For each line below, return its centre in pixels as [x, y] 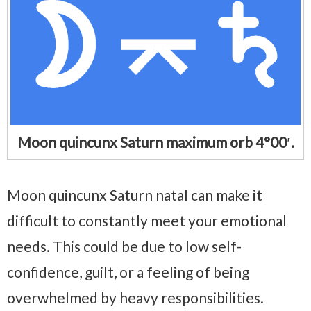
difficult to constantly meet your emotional [147, 220]
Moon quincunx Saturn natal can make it [135, 194]
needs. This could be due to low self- [124, 246]
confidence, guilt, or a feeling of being [128, 271]
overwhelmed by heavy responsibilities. [135, 297]
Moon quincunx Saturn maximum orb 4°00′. [155, 142]
